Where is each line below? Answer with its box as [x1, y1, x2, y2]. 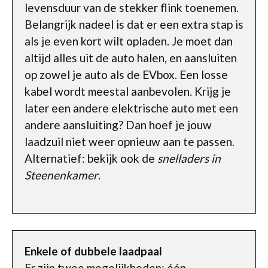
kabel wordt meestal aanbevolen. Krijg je [25, 84, 231, 98]
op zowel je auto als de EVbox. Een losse [25, 68, 228, 81]
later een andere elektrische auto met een [25, 101, 238, 115]
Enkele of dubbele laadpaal [25, 244, 162, 258]
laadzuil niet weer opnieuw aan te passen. [25, 135, 234, 148]
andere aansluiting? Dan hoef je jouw [25, 118, 212, 132]
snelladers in [157, 151, 221, 165]
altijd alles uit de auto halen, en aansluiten [25, 51, 237, 65]
